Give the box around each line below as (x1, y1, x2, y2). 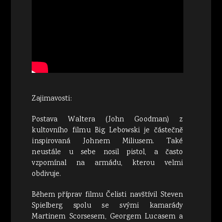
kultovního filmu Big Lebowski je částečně (32, 125, 183, 137)
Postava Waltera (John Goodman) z (32, 114, 183, 126)
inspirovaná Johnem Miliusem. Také (32, 136, 183, 148)
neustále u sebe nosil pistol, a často (32, 147, 183, 159)
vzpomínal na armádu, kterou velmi (32, 158, 183, 169)
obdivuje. (32, 169, 61, 180)
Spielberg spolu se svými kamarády (32, 201, 183, 212)
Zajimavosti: (32, 94, 72, 105)
